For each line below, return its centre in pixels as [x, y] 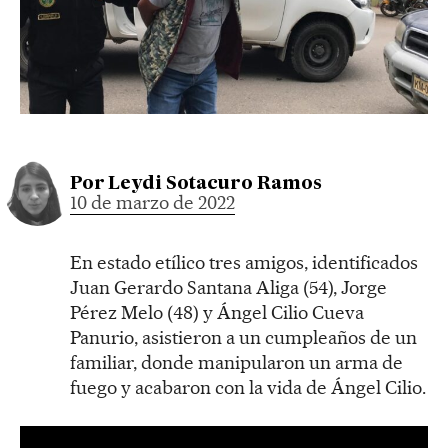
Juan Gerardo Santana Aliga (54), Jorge [228, 287]
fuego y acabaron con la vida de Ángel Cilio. [248, 387]
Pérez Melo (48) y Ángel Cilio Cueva [217, 312]
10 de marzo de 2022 [152, 202]
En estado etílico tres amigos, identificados [244, 262]
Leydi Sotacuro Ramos [215, 183]
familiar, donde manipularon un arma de [236, 362]
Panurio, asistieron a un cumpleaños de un [243, 337]
